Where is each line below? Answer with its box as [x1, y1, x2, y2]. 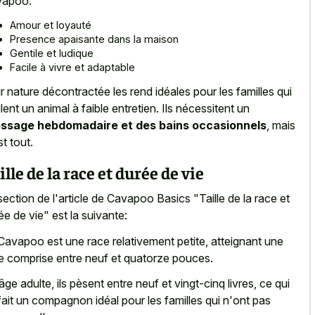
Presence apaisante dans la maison [10, 32, 179, 45]
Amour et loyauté [10, 18, 91, 31]
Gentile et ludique [10, 46, 94, 59]
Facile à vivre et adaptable [10, 60, 135, 73]
